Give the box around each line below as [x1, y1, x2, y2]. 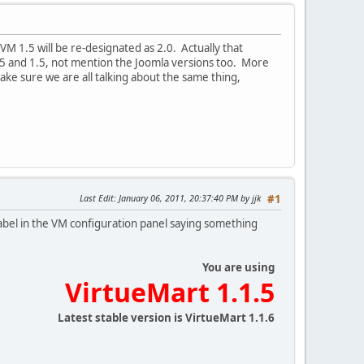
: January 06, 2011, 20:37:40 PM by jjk [114, 191, 261, 204]
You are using [202, 259, 275, 275]
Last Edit [80, 191, 114, 204]
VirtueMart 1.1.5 [65, 274, 275, 310]
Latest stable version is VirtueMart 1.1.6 [58, 310, 275, 325]
